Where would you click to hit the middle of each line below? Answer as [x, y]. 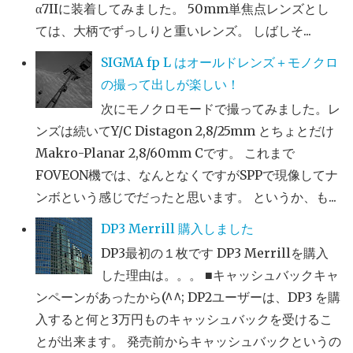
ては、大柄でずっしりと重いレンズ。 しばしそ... [173, 30]
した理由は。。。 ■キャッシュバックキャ [220, 275]
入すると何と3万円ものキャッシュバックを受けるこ [184, 320]
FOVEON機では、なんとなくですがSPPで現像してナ [187, 175]
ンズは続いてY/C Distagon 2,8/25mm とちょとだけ [185, 131]
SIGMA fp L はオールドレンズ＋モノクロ [220, 62]
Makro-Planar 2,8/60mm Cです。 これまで [165, 153]
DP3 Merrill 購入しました [178, 229]
